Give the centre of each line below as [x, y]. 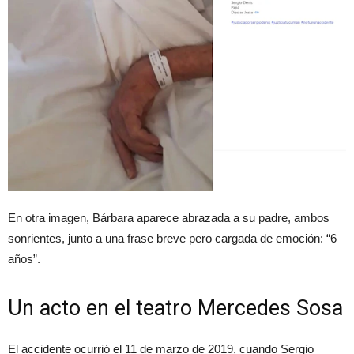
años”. [24, 258]
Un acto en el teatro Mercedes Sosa [175, 308]
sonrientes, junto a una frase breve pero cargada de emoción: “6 [172, 238]
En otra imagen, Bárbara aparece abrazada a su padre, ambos [169, 217]
